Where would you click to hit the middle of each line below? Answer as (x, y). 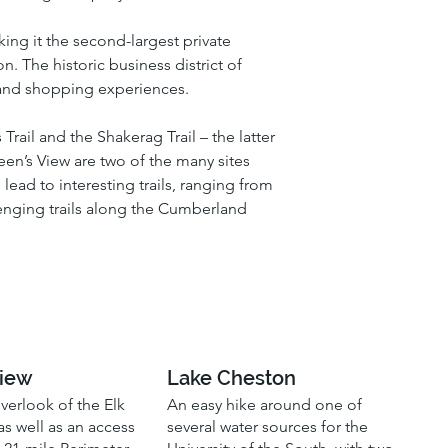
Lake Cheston (232, 378)
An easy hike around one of (265, 405)
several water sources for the (268, 427)
